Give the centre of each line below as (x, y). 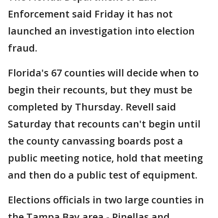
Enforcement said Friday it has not (90, 14)
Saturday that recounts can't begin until (104, 124)
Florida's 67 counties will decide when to (103, 73)
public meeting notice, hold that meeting (105, 158)
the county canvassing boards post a (95, 141)
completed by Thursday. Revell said (92, 107)
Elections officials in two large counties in (106, 200)
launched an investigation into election (101, 31)
